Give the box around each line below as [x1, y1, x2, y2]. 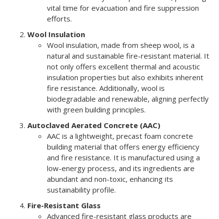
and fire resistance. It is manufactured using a [47, 152, 200, 162]
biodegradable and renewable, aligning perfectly [47, 93, 209, 104]
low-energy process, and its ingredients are [47, 163, 195, 173]
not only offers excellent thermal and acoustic [47, 61, 200, 71]
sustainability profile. [47, 184, 116, 195]
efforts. [47, 13, 72, 23]
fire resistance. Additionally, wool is [47, 83, 165, 93]
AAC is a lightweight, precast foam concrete [47, 131, 193, 141]
